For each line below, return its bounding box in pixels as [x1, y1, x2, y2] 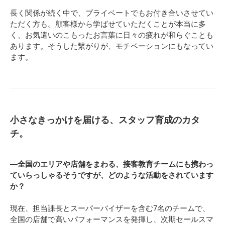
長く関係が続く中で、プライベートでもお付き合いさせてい [10, 9, 213, 18]
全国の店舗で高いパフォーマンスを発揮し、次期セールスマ [10, 215, 213, 224]
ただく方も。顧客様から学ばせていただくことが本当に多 [10, 20, 206, 29]
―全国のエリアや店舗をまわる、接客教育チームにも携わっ [10, 160, 213, 169]
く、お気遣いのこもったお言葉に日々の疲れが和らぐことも [10, 31, 213, 40]
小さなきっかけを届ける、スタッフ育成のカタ [10, 115, 200, 126]
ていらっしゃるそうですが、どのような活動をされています [10, 171, 213, 180]
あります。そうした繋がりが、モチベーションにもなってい [10, 42, 213, 51]
